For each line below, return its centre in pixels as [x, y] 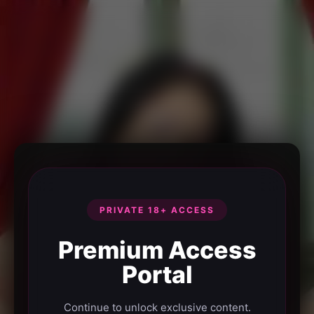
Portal [157, 274]
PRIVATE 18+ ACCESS [157, 210]
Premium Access [157, 250]
